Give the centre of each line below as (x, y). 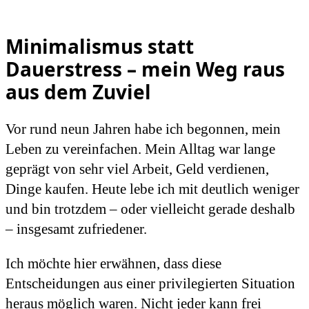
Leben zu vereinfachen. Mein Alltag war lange (140, 149)
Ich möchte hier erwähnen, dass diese (113, 263)
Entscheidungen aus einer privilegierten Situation (150, 283)
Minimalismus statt (100, 46)
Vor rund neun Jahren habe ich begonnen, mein (143, 129)
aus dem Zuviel (78, 91)
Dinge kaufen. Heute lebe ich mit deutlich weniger (152, 189)
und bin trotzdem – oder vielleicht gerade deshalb (150, 209)
